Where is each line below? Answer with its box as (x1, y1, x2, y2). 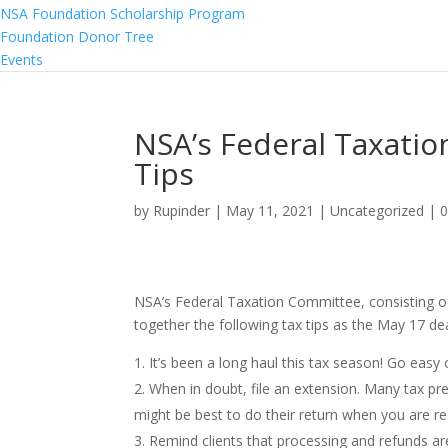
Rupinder (153, 201, 211, 220)
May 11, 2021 (226, 201, 315, 220)
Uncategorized (330, 201, 425, 220)
